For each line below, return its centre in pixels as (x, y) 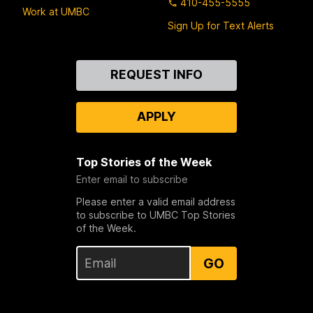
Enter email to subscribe (132, 180)
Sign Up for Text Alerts (221, 26)
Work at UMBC (56, 11)
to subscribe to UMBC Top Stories (155, 215)
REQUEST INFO (156, 75)
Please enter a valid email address (155, 202)
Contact (45, 67)
